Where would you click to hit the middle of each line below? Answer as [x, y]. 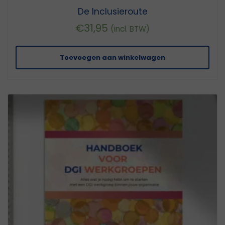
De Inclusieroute [113, 11]
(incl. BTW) [130, 29]
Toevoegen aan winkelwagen [113, 58]
